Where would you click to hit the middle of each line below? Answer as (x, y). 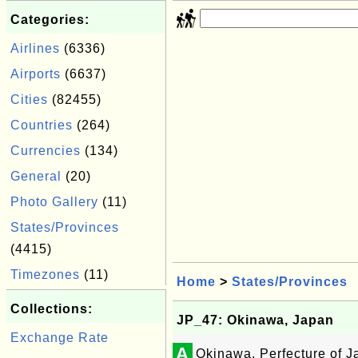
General (36, 176)
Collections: (52, 309)
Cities (29, 99)
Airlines (35, 48)
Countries (42, 125)
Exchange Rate (60, 338)
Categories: (50, 20)
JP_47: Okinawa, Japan (255, 320)
